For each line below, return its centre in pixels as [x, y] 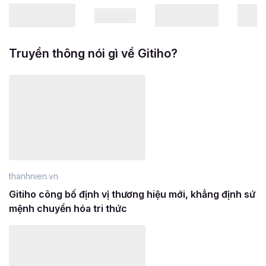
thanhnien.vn [34, 174]
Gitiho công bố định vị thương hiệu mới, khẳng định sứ [132, 192]
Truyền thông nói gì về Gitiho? [93, 54]
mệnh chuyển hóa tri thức [68, 206]
